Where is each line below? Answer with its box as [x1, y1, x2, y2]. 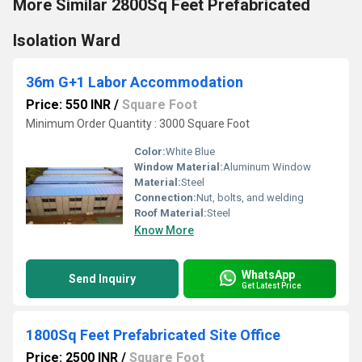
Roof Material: [134, 207, 207, 219]
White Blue [166, 145, 215, 158]
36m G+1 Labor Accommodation [26, 74, 243, 90]
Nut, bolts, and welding [196, 192, 304, 204]
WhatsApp [242, 267, 295, 281]
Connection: [134, 192, 196, 204]
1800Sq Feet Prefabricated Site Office [26, 326, 280, 343]
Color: [134, 145, 166, 158]
